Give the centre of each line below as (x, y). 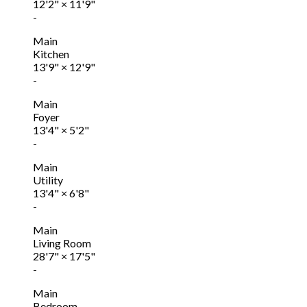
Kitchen (51, 53)
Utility (48, 180)
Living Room (62, 243)
